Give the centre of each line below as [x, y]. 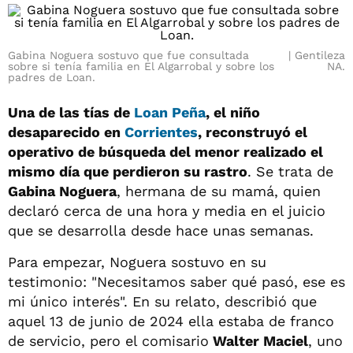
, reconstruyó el [253, 132]
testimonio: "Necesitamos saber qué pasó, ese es [176, 282]
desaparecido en [66, 132]
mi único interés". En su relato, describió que [162, 301]
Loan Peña [170, 112]
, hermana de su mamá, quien [219, 191]
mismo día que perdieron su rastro [128, 171]
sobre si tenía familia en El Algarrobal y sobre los [141, 66]
